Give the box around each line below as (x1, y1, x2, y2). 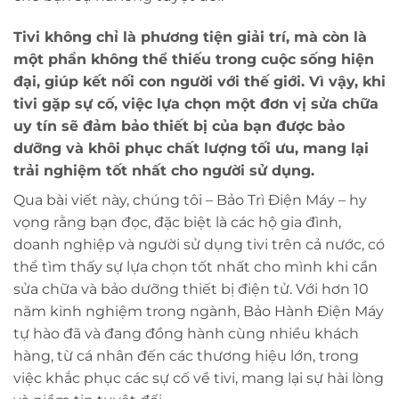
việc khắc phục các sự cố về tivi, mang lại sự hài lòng (13, 370, 384, 387)
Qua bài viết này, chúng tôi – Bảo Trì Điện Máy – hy (13, 191, 367, 209)
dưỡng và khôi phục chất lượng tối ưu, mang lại (13, 140, 369, 158)
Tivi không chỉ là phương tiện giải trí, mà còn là (13, 28, 367, 46)
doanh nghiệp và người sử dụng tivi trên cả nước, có (13, 236, 385, 254)
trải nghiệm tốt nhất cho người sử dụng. (13, 162, 314, 180)
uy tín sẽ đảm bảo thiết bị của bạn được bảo (13, 118, 345, 135)
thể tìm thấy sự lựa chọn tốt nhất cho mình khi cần (13, 258, 378, 276)
